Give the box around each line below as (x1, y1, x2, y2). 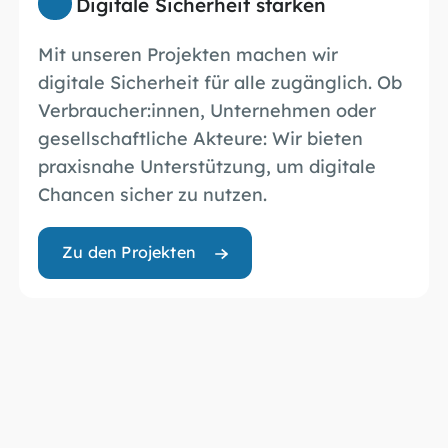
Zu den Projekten (62, 240, 196, 262)
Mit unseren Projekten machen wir (38, 41, 339, 65)
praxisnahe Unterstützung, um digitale (38, 153, 377, 177)
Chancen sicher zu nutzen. (38, 181, 268, 205)
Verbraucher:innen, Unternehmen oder (38, 97, 377, 121)
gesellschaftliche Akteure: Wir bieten (38, 125, 364, 149)
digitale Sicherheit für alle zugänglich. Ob (38, 69, 403, 93)
